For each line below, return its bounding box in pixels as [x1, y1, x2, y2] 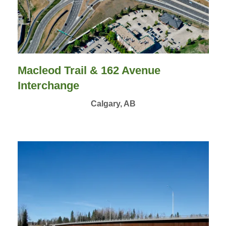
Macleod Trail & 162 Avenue [17, 64, 160, 77]
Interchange [17, 79, 79, 92]
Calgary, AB [90, 99, 136, 108]
